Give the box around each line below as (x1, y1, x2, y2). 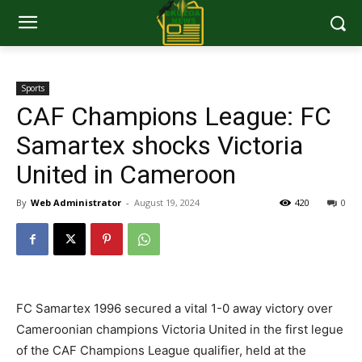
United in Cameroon (16, 159, 236, 191)
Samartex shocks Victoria (16, 130, 303, 162)
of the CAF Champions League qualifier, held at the (16, 343, 306, 359)
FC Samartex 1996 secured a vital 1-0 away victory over (16, 301, 333, 317)
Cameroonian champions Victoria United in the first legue (16, 322, 343, 338)
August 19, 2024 (134, 196, 200, 209)
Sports (21, 82, 44, 95)
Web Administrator (31, 196, 121, 209)
